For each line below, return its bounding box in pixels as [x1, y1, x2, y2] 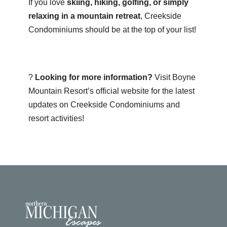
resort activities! [28, 113, 84, 123]
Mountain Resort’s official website [28, 86, 149, 95]
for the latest [148, 86, 195, 95]
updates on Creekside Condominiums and [28, 100, 180, 109]
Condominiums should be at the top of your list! [28, 25, 196, 34]
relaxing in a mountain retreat [28, 11, 140, 20]
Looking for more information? [34, 72, 153, 82]
